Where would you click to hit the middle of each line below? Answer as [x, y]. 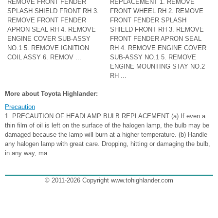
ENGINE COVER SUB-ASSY [49, 39]
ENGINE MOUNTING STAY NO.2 [158, 67]
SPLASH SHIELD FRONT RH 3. [53, 11]
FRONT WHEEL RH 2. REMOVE [157, 11]
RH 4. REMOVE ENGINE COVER [158, 48]
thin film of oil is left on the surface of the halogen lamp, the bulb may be [107, 126]
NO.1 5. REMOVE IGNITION [48, 48]
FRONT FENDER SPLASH [148, 20]
